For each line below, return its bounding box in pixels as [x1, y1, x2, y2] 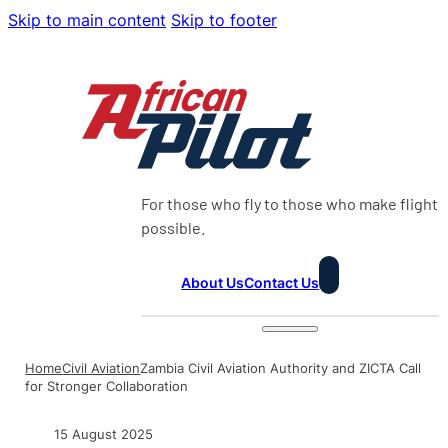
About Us [181, 273, 245, 291]
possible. [141, 217, 207, 237]
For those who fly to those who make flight [141, 193, 439, 213]
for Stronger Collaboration [25, 378, 189, 394]
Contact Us [244, 273, 320, 291]
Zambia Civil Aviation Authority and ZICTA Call [140, 360, 422, 376]
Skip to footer [171, 10, 277, 30]
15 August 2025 [54, 426, 154, 442]
